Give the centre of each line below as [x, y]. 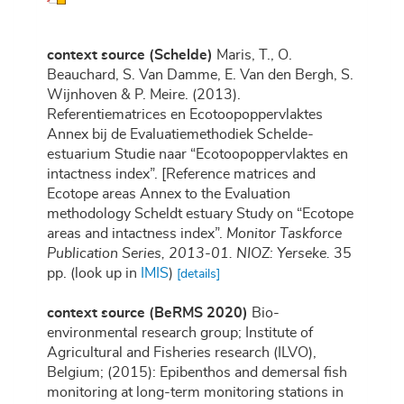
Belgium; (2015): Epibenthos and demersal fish [197, 373]
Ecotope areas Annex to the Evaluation [169, 194]
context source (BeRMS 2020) [147, 313]
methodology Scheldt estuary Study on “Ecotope [200, 214]
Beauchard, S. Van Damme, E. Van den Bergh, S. [200, 75]
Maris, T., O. [254, 55]
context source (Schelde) [130, 55]
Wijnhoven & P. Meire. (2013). [144, 95]
